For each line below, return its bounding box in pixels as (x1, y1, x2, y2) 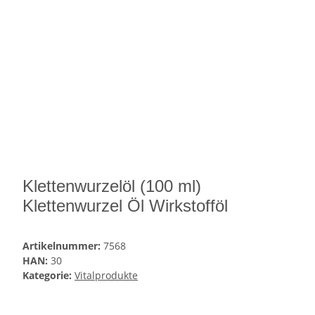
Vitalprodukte (75, 269, 138, 283)
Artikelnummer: (22, 239, 103, 253)
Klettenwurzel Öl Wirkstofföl (22, 196, 228, 216)
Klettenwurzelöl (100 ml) (22, 176, 201, 196)
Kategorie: (22, 269, 75, 283)
